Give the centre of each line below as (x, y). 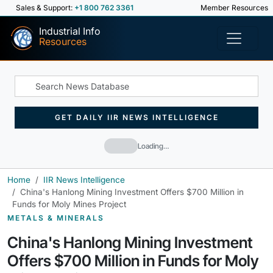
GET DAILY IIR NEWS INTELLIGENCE (136, 117)
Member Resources (233, 8)
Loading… (153, 146)
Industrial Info (70, 31)
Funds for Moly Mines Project (69, 204)
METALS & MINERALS (56, 218)
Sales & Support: (45, 8)
